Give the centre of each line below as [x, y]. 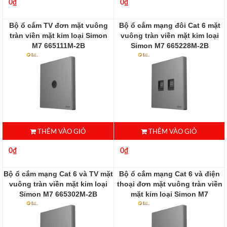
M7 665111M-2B [58, 46]
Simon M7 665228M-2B [169, 46]
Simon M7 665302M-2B [59, 194]
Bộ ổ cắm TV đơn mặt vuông [58, 26]
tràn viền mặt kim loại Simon [58, 36]
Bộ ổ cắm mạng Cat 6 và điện [170, 174]
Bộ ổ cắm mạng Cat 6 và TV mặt [59, 174]
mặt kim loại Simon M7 [170, 194]
